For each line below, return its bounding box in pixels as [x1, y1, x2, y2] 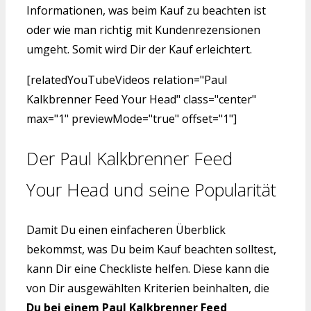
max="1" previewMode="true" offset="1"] [26, 111, 237, 127]
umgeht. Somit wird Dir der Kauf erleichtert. [26, 42, 252, 58]
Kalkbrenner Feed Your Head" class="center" [26, 92, 256, 108]
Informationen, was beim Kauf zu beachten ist [26, 3, 266, 19]
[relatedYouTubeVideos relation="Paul [26, 72, 227, 88]
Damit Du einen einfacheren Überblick [26, 221, 226, 237]
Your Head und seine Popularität [26, 178, 276, 202]
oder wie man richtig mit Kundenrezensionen [26, 22, 260, 38]
